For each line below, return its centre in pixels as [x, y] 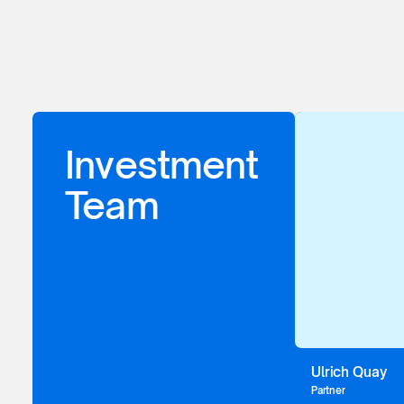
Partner [328, 391]
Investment [161, 164]
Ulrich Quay [349, 372]
